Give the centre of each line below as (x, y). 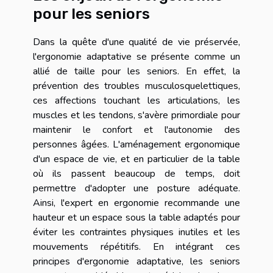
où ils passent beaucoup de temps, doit (136, 174)
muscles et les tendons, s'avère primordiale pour (136, 115)
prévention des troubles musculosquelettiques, (136, 86)
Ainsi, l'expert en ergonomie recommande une (136, 203)
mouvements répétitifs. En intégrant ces (136, 247)
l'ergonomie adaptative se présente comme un (136, 57)
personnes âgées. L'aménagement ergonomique (136, 145)
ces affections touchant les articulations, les (136, 101)
